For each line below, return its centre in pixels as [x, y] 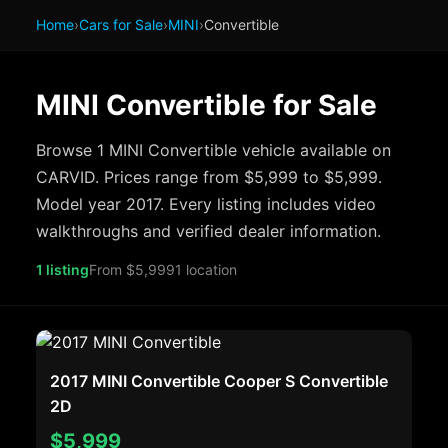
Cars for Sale [121, 24]
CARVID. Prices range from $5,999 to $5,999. [209, 177]
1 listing [62, 269]
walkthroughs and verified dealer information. [208, 231]
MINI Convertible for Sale [206, 105]
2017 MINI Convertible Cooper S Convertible [219, 381]
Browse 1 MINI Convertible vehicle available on [213, 150]
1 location [206, 269]
